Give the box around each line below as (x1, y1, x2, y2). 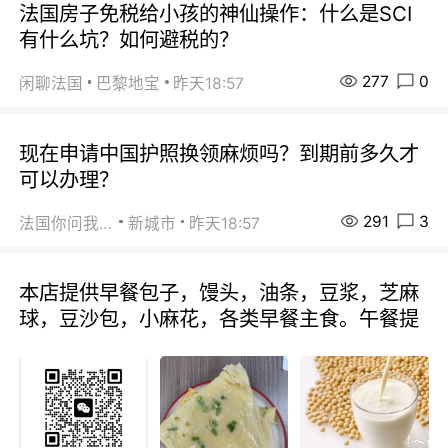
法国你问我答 (99, 213, 113, 233)
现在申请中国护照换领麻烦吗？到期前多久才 (19, 140, 420, 166)
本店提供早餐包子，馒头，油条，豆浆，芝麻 (19, 280, 420, 306)
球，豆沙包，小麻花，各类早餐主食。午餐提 (19, 306, 420, 332)
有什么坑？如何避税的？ (19, 26, 240, 52)
